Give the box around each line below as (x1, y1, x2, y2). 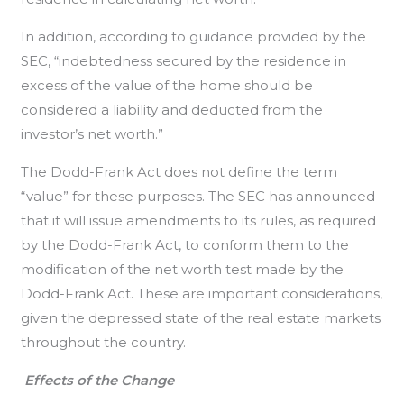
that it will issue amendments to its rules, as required (21, 212, 377, 229)
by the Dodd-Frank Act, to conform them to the (21, 236, 350, 253)
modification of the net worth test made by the (21, 261, 344, 278)
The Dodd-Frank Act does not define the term (21, 163, 338, 180)
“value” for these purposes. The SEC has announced (21, 188, 376, 205)
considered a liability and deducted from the (21, 101, 324, 118)
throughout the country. (21, 334, 187, 351)
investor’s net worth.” (21, 125, 164, 142)
